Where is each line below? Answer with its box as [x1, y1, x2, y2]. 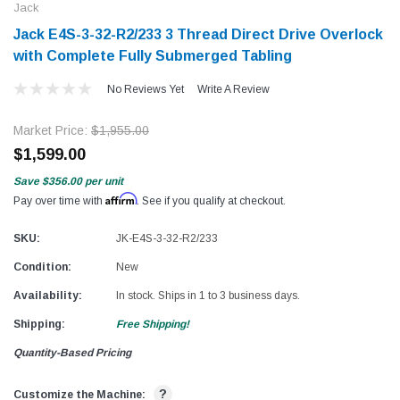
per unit [85, 174, 123, 187]
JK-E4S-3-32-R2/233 [116, 231, 218, 245]
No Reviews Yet [106, 82, 184, 96]
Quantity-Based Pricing [13, 346, 131, 359]
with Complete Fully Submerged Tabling [13, 47, 292, 63]
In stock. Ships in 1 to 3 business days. [116, 288, 300, 302]
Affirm [105, 191, 137, 205]
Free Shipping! [116, 317, 189, 330]
